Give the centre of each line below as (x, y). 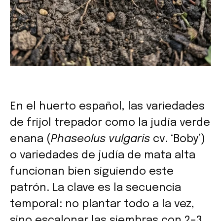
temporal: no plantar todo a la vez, (102, 204)
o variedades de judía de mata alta (103, 155)
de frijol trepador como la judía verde (110, 123)
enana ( (30, 139)
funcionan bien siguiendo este (92, 171)
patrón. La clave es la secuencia (95, 188)
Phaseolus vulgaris (100, 139)
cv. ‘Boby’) (178, 139)
